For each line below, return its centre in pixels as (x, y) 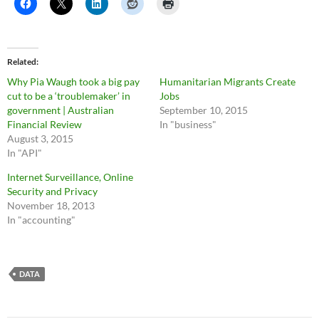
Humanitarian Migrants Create (228, 81)
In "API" (25, 152)
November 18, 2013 (51, 205)
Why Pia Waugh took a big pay (73, 81)
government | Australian (61, 110)
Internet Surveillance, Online (70, 177)
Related (22, 61)
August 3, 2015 (40, 138)
